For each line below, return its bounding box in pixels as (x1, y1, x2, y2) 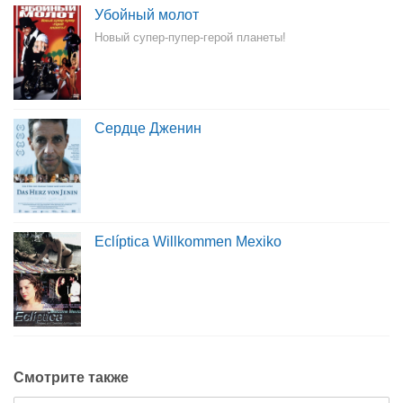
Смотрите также (13, 370, 129, 385)
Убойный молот (94, 7, 199, 22)
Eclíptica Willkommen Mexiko (94, 234, 282, 249)
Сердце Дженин (94, 121, 201, 136)
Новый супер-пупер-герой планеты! (94, 31, 286, 44)
